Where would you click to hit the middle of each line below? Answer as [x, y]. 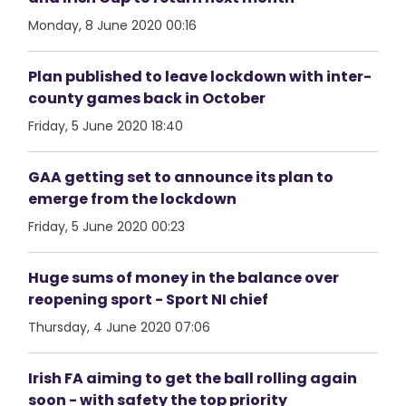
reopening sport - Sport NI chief [149, 300]
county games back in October [147, 98]
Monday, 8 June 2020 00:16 [113, 25]
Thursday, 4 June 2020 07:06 [120, 327]
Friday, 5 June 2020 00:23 [107, 227]
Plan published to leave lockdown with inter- [200, 77]
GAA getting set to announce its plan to [181, 177]
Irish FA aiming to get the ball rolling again [193, 378]
